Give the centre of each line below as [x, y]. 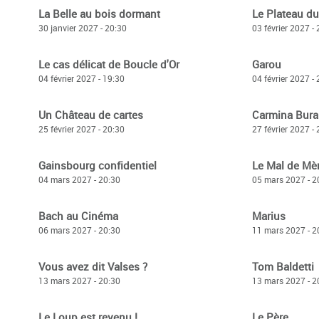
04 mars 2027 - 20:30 [79, 179]
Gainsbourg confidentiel [98, 165]
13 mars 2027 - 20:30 [79, 281]
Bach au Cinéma [78, 216]
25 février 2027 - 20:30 [82, 129]
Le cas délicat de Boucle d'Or [109, 64]
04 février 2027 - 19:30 [82, 78]
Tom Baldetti [283, 266]
